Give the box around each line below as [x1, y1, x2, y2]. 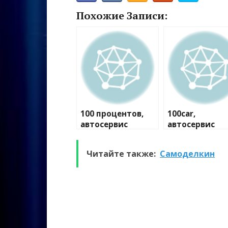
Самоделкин [160, 148, 215, 160]
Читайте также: [87, 148, 156, 160]
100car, [167, 108, 195, 120]
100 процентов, [80, 108, 144, 120]
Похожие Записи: [76, 9, 167, 23]
